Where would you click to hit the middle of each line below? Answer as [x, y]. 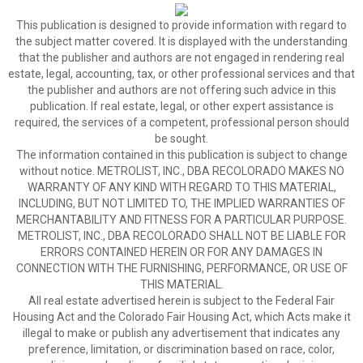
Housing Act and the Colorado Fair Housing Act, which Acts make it [181, 317]
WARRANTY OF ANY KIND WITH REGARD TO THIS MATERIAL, [181, 187]
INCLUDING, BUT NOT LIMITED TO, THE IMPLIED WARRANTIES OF [181, 203]
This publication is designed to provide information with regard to [181, 25]
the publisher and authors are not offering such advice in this [181, 90]
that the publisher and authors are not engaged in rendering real [181, 58]
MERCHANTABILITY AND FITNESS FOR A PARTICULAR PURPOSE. [181, 220]
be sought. [181, 139]
